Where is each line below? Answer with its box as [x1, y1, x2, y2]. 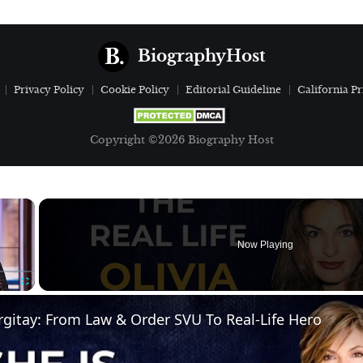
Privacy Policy [14, 83, 84, 96]
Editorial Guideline [186, 83, 281, 96]
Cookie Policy [100, 83, 169, 96]
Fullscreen [24, 294, 54, 302]
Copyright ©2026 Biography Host [89, 134, 274, 147]
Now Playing [237, 239, 294, 250]
